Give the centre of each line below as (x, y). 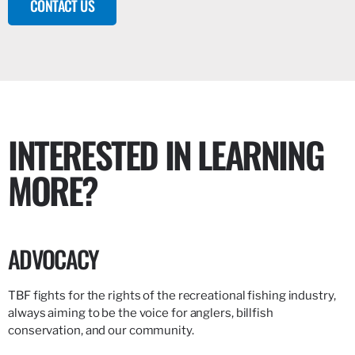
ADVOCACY (53, 258)
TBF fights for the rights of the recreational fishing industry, (172, 295)
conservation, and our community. (101, 330)
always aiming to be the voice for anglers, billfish (141, 313)
